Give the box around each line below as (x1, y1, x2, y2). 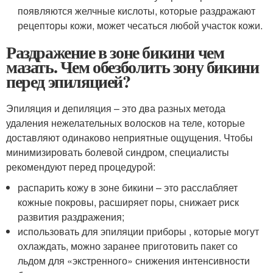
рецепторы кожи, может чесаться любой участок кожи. (18, 18, 263, 32)
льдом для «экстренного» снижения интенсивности (18, 253, 250, 268)
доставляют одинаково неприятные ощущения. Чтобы (6, 130, 253, 144)
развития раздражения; (18, 209, 125, 224)
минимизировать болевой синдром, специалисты (6, 144, 229, 159)
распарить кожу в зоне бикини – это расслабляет (18, 180, 238, 194)
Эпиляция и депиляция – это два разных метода (6, 101, 225, 115)
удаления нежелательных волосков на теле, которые (6, 115, 245, 130)
